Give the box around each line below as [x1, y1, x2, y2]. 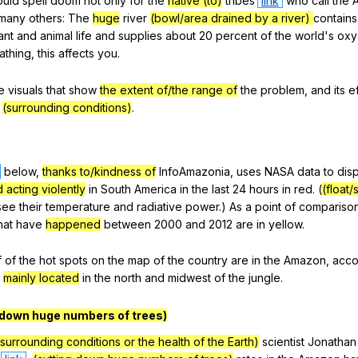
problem [261, 82, 304, 97]
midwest [168, 271, 211, 285]
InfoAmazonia [158, 164, 230, 178]
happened [46, 217, 101, 231]
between [104, 217, 151, 231]
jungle [249, 271, 280, 285]
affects [58, 46, 94, 60]
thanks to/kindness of [42, 164, 156, 178]
